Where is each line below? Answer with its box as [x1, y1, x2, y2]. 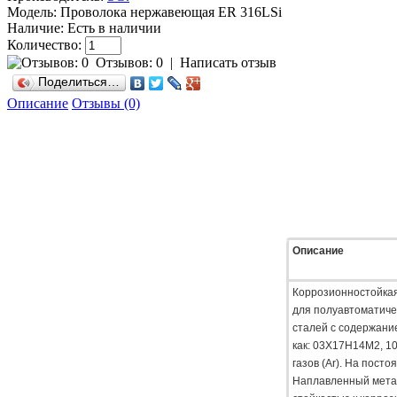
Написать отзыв [180, 54, 276, 70]
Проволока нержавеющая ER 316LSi [57, 4, 282, 19]
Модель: [7, 4, 57, 19]
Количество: [7, 36, 85, 52]
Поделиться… [38, 74, 120, 89]
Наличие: [7, 19, 64, 35]
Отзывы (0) [72, 95, 140, 111]
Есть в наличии [64, 19, 161, 35]
